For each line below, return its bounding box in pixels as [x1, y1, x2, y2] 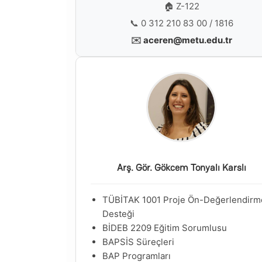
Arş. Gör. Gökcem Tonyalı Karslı [116, 161, 246, 174]
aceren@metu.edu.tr [143, 35, 232, 46]
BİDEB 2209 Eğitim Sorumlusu [102, 222, 227, 233]
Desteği [102, 208, 135, 219]
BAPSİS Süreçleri [102, 236, 174, 247]
